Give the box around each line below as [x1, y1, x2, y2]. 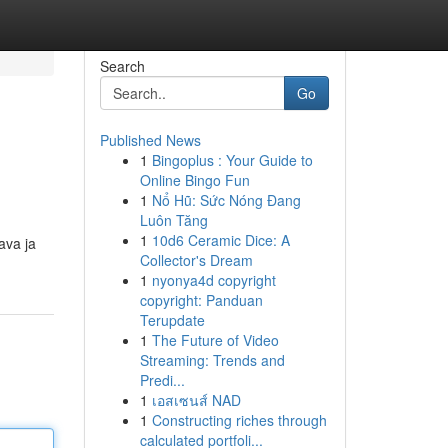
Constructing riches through [151, 410, 327, 430]
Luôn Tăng [139, 210, 208, 230]
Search [99, 56, 145, 76]
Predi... [139, 370, 185, 390]
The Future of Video [151, 330, 279, 350]
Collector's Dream [139, 250, 253, 270]
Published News [99, 130, 201, 150]
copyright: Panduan [139, 290, 263, 310]
